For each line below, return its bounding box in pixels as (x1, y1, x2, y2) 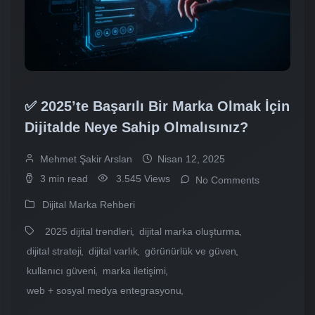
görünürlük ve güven (145, 245, 236, 257)
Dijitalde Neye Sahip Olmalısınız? (25, 119, 252, 135)
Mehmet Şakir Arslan (40, 153, 132, 165)
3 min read (40, 172, 88, 184)
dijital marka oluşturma (139, 225, 240, 237)
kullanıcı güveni (27, 264, 96, 276)
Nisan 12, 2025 (157, 153, 225, 165)
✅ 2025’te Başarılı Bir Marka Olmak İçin (25, 98, 290, 114)
